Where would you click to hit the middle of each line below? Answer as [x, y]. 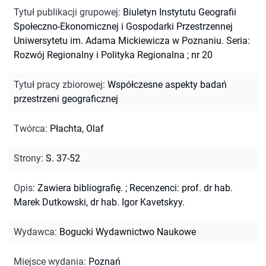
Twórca [29, 128]
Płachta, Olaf [77, 128]
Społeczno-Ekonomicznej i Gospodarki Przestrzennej [123, 26]
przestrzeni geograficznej [66, 99]
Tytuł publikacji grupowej [66, 12]
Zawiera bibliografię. [80, 188]
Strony [27, 158]
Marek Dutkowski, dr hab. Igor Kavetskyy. [99, 202]
